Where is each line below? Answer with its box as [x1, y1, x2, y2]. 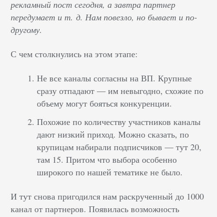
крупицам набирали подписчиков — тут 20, [37, 141, 202, 153]
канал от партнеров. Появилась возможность [11, 203, 180, 215]
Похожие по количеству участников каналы [37, 116, 201, 128]
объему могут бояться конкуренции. [37, 97, 172, 109]
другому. [11, 24, 43, 36]
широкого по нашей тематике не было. [37, 166, 183, 178]
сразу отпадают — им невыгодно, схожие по [37, 85, 204, 97]
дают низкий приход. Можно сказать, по [37, 128, 189, 140]
